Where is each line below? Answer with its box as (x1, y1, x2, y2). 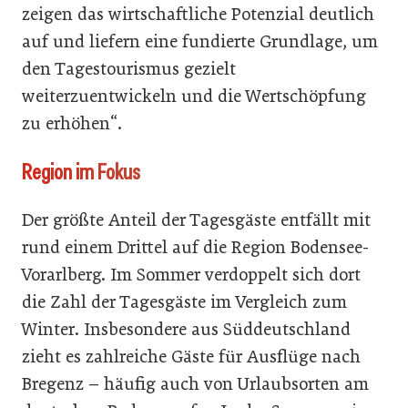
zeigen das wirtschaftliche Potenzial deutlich (22, 3, 374, 25)
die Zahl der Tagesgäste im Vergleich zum (22, 291, 347, 312)
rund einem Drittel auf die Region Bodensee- (22, 236, 369, 258)
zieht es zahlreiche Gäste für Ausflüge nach (22, 345, 361, 367)
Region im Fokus (22, 157, 140, 186)
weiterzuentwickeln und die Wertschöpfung (22, 85, 366, 107)
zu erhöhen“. (22, 112, 122, 134)
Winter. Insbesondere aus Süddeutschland (22, 318, 351, 340)
